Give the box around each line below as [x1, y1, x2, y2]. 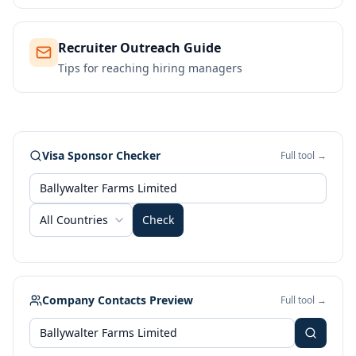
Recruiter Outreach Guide [58, 39, 221, 56]
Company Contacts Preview [42, 292, 193, 308]
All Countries [40, 212, 108, 227]
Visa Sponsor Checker [42, 148, 161, 163]
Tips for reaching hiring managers [58, 60, 242, 75]
